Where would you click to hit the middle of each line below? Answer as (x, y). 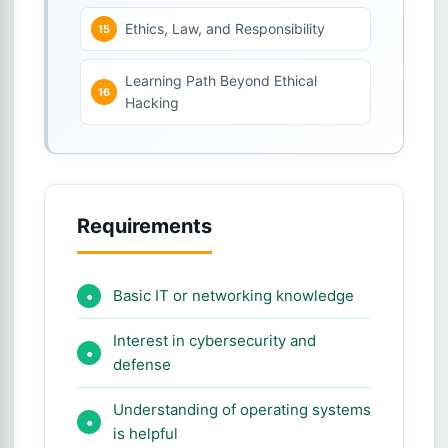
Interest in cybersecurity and (214, 340)
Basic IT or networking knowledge (233, 295)
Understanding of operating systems (242, 409)
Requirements (144, 226)
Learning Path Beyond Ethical (221, 80)
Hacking (152, 102)
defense (142, 364)
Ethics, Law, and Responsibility (225, 28)
